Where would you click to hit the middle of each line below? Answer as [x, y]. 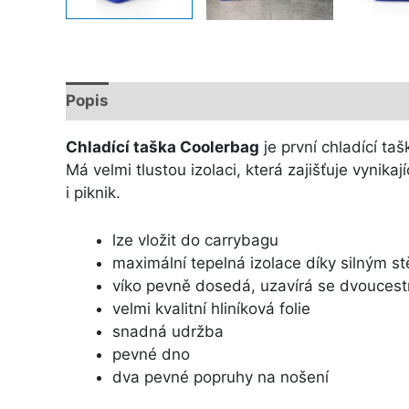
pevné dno [151, 354]
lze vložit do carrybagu [195, 240]
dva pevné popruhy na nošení [220, 377]
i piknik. [93, 192]
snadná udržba [168, 331]
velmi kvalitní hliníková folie [211, 308]
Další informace [189, 101]
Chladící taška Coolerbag [163, 147]
